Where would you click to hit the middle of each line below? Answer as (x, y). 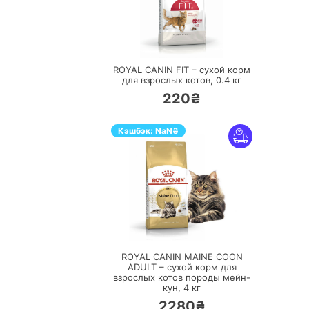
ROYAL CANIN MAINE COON (182, 256)
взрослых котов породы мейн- (182, 277)
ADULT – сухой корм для (182, 267)
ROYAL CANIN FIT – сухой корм (182, 69)
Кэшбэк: (137, 130)
